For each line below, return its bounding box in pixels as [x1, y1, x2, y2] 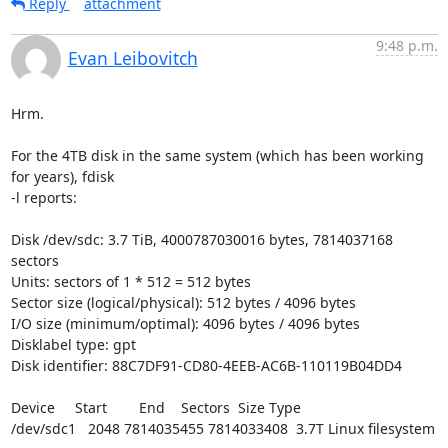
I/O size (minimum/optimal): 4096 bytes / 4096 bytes [10, 314, 360, 333]
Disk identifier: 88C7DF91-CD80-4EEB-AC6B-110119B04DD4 [10, 356, 402, 375]
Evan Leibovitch [67, 46, 198, 70]
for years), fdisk [10, 167, 114, 186]
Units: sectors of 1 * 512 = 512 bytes [10, 272, 251, 291]
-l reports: [10, 188, 77, 207]
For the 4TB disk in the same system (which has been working [10, 146, 424, 165]
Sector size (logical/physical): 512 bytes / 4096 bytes [10, 293, 356, 312]
